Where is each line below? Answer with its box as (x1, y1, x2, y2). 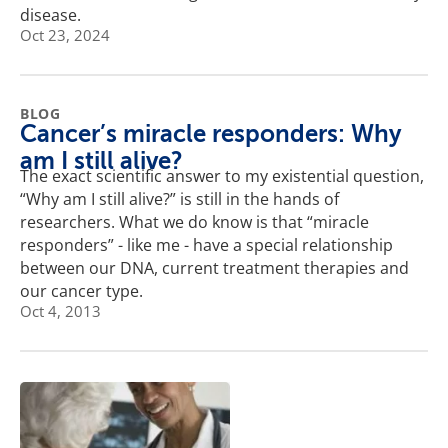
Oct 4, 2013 (20, 300, 101, 321)
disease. (20, 3, 81, 26)
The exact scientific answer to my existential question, (20, 164, 424, 187)
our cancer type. (20, 279, 143, 302)
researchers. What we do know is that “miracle (20, 210, 369, 233)
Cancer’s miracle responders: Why (20, 119, 402, 148)
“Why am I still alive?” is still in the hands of (20, 187, 339, 210)
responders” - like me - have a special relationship (20, 233, 393, 256)
